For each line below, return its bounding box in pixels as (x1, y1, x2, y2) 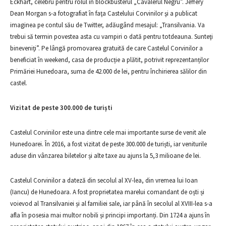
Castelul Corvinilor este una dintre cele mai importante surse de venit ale (10, 128, 206, 137)
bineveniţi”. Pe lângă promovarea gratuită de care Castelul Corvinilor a (10, 44, 203, 52)
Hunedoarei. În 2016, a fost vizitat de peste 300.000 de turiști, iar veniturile (10, 140, 207, 148)
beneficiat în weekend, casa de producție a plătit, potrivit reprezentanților (10, 55, 209, 64)
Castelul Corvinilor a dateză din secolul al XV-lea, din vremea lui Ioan (10, 176, 198, 185)
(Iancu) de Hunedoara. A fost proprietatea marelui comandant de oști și (10, 188, 204, 196)
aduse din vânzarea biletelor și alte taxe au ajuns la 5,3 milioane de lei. (10, 151, 201, 160)
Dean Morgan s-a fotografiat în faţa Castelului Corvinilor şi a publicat (10, 9, 197, 18)
